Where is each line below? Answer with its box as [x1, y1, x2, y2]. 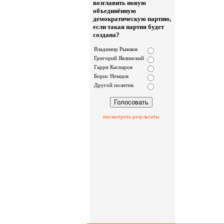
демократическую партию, [93, 14, 171, 22]
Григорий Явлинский [94, 54, 144, 61]
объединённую [93, 6, 136, 14]
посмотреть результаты [103, 113, 159, 119]
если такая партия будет [93, 22, 164, 30]
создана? [93, 30, 119, 38]
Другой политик [94, 81, 133, 88]
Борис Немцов [94, 72, 128, 79]
